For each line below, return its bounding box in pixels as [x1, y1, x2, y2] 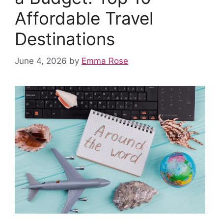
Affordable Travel [15, 8, 153, 29]
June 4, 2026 [15, 55, 67, 66]
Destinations [15, 28, 115, 50]
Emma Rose [82, 55, 128, 66]
